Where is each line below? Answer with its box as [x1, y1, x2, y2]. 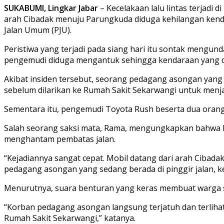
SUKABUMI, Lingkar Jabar [4, 2, 98, 13]
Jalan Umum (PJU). [4, 24, 71, 35]
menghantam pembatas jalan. [4, 133, 115, 144]
